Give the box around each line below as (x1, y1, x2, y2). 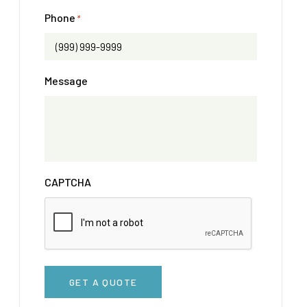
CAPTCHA (45, 175, 91, 188)
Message (45, 74, 88, 87)
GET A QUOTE (69, 276, 138, 288)
